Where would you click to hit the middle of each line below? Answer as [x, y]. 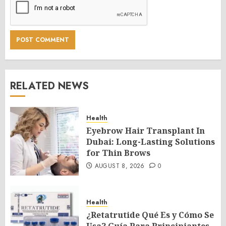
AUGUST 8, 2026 [120, 166]
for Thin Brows [118, 153]
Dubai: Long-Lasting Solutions [151, 142]
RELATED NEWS [49, 86]
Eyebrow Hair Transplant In [146, 130]
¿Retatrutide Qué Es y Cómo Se [150, 215]
